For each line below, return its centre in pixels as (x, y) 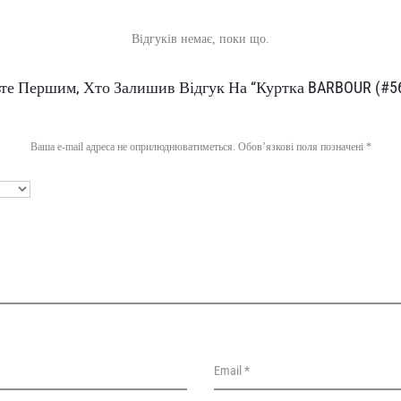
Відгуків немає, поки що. (200, 39)
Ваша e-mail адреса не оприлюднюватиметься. (132, 147)
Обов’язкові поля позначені (302, 147)
